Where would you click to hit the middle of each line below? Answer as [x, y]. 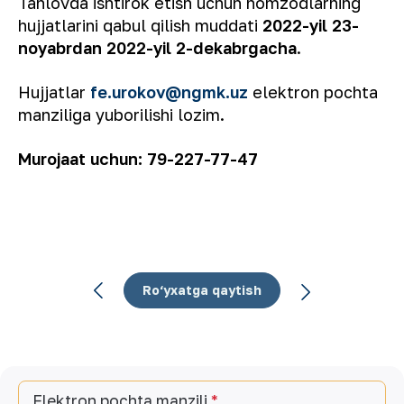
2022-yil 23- [311, 25]
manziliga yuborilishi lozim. [121, 115]
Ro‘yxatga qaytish [202, 290]
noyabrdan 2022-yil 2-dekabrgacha [157, 48]
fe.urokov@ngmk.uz [169, 92]
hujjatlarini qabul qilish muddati [140, 25]
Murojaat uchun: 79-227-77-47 [138, 159]
